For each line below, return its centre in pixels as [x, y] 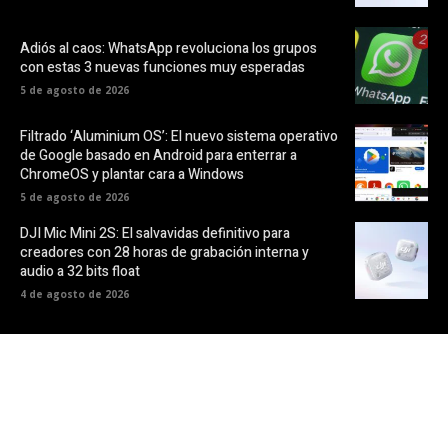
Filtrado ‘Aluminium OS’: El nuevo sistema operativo [179, 136]
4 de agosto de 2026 [74, 293]
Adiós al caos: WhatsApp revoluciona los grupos [168, 48]
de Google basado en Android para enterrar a [158, 155]
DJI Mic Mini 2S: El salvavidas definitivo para [155, 233]
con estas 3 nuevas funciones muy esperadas [162, 67]
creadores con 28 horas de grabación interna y [164, 252]
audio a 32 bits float [80, 271]
